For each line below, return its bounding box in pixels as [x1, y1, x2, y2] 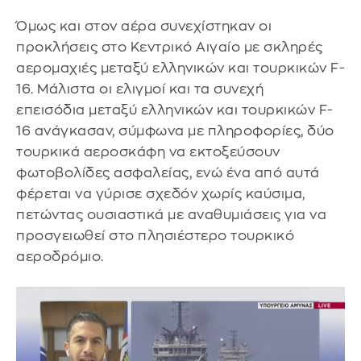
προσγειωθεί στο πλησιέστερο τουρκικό [16, 229, 294, 243]
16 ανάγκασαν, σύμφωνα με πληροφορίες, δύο [16, 124, 334, 139]
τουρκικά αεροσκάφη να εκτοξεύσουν [16, 145, 280, 160]
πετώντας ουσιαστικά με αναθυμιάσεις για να [16, 208, 326, 222]
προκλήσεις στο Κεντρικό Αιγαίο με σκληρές [16, 40, 323, 55]
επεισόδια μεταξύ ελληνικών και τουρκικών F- [16, 103, 334, 118]
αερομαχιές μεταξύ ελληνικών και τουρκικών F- [16, 61, 345, 76]
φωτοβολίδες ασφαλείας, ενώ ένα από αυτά [16, 166, 320, 180]
